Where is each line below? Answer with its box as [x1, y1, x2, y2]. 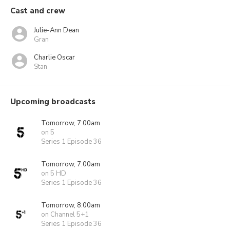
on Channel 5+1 [41, 210, 89, 219]
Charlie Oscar [34, 52, 75, 62]
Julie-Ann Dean [34, 25, 79, 35]
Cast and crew [10, 6, 65, 16]
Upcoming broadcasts [10, 97, 95, 107]
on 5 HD [41, 169, 66, 178]
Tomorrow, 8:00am [41, 201, 100, 210]
